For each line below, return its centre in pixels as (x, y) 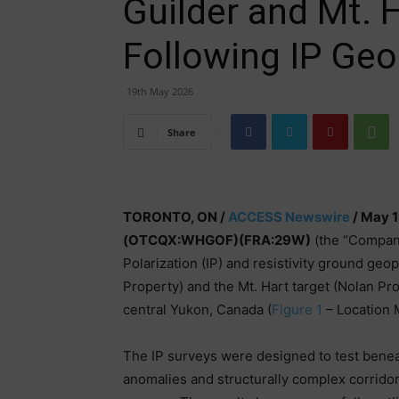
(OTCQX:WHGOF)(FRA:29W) (217, 240)
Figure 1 (297, 309)
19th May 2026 (160, 91)
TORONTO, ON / (175, 217)
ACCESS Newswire (289, 217)
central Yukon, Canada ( (197, 309)
